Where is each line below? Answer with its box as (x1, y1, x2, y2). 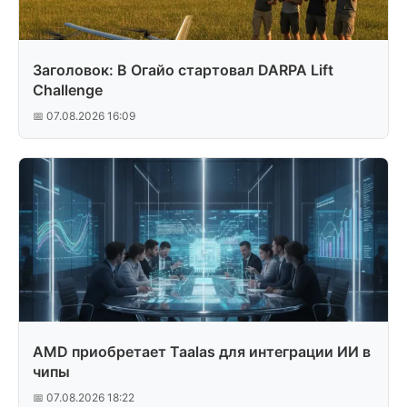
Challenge (33, 81, 103, 99)
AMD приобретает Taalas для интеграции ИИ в (33, 342, 371, 361)
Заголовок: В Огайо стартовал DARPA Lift (33, 61, 333, 79)
